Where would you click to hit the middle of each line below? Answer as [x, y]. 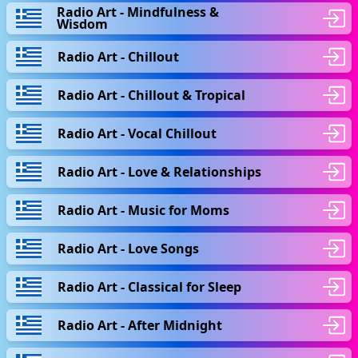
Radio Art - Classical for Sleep [149, 286]
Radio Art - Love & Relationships [159, 171]
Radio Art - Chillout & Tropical [151, 95]
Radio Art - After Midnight [140, 325]
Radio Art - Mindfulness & [138, 12]
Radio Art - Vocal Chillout [137, 133]
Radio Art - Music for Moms [143, 210]
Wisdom [83, 24]
